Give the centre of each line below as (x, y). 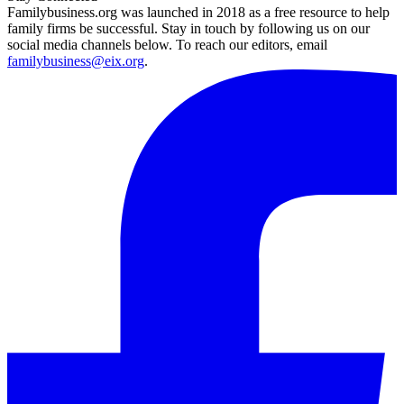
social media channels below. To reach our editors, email (167, 45)
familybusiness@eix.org (76, 61)
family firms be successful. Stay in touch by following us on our (188, 29)
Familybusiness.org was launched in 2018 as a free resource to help (198, 13)
